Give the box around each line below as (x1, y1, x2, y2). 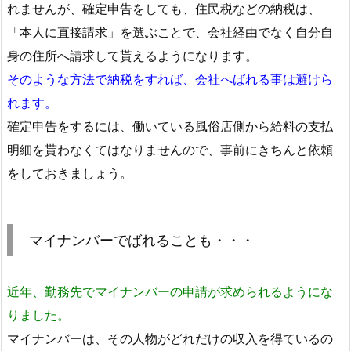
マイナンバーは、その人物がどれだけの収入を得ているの (7, 330, 333, 346)
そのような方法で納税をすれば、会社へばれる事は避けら (7, 71, 333, 87)
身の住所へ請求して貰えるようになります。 (7, 47, 258, 63)
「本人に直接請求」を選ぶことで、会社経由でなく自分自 (7, 24, 333, 40)
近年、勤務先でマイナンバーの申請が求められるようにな (7, 283, 333, 299)
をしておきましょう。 (7, 165, 132, 181)
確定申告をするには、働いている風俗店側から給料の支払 (7, 118, 333, 134)
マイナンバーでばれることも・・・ (29, 231, 255, 248)
